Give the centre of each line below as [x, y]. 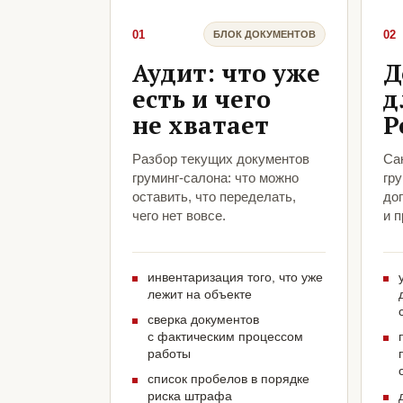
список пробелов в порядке [228, 379]
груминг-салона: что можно [215, 178]
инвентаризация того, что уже [235, 278]
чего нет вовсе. [179, 216]
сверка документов [203, 320]
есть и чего [201, 99]
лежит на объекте [200, 295]
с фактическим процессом [225, 337]
